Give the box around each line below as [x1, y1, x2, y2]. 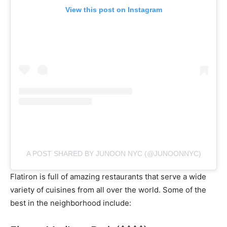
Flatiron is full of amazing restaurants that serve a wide [10, 171, 206, 181]
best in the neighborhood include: [10, 198, 131, 208]
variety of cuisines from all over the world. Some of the [10, 184, 206, 195]
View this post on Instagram [65, 5, 162, 14]
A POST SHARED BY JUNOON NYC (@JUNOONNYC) [26, 149, 201, 158]
